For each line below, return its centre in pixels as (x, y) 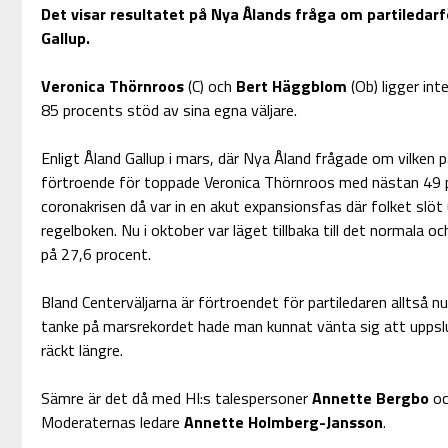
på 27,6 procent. (95, 254)
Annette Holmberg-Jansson (283, 422)
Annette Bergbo (370, 398)
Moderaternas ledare (112, 422)
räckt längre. (81, 350)
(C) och (209, 86)
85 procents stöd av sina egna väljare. (168, 110)
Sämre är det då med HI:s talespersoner (176, 398)
